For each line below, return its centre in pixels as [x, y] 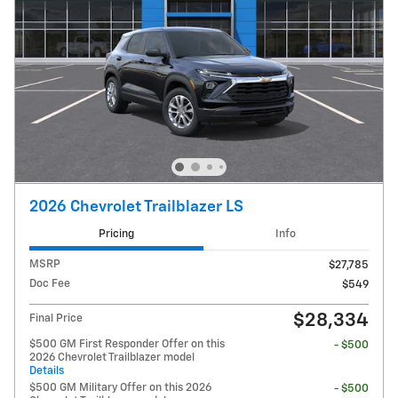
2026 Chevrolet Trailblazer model [112, 358]
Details [47, 371]
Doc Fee [50, 284]
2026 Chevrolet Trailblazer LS [136, 207]
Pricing [116, 234]
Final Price [56, 319]
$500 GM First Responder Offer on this [127, 345]
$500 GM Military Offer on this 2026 [120, 388]
